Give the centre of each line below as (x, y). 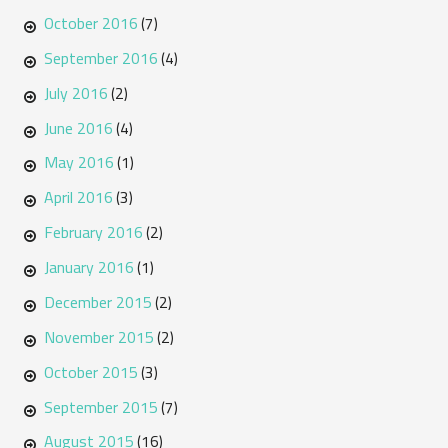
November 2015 (98, 336)
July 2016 (75, 92)
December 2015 (97, 301)
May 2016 (78, 162)
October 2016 (90, 22)
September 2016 (100, 57)
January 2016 (88, 267)
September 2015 (100, 406)
